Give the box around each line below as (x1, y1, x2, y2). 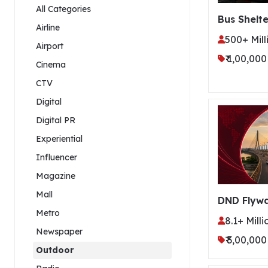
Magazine (36, 170, 75, 181)
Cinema (36, 59, 66, 70)
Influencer (36, 151, 77, 163)
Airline (36, 22, 60, 33)
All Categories (36, 3, 91, 14)
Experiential (36, 133, 83, 144)
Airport (36, 40, 63, 51)
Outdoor (36, 244, 74, 255)
